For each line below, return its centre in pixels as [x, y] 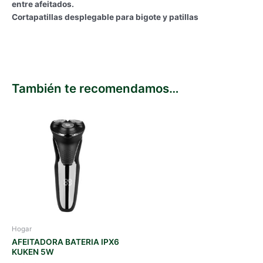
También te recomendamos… [95, 89]
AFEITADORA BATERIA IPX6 [65, 242]
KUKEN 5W [33, 252]
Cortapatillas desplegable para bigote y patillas [105, 17]
